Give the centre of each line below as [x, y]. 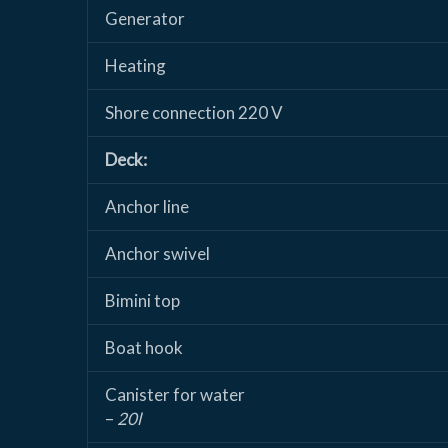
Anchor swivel [157, 254]
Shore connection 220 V [194, 113]
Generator [145, 19]
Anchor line [147, 207]
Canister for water [175, 395]
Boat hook [144, 348]
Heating [135, 66]
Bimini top [142, 301]
